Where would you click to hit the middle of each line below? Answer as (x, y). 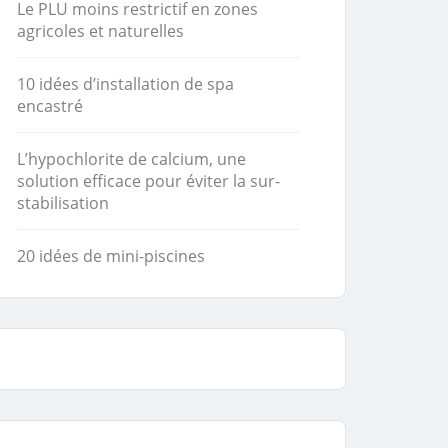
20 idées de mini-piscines (111, 256)
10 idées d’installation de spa (125, 84)
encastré (50, 106)
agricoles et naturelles (100, 31)
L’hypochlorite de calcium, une (131, 159)
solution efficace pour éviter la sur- (148, 181)
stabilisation (63, 203)
